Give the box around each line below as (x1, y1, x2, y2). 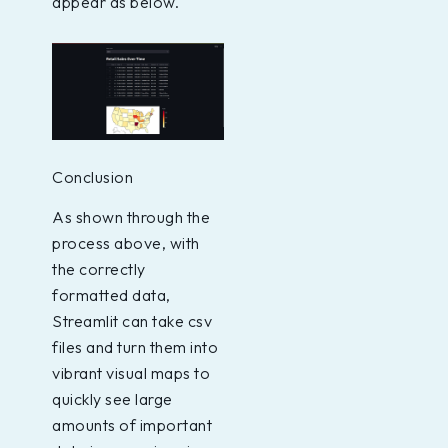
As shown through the (52, 207, 210, 228)
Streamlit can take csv (52, 311, 212, 332)
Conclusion (52, 166, 133, 187)
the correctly (52, 259, 146, 280)
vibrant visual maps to (52, 363, 210, 384)
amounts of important (52, 415, 212, 436)
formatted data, (52, 285, 171, 306)
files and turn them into (52, 337, 218, 358)
